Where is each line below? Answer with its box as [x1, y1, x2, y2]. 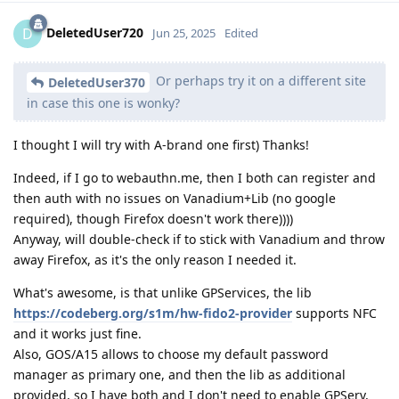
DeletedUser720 [46, 23, 143, 41]
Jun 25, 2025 [152, 24, 216, 41]
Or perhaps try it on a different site [152, 71, 366, 89]
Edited [224, 24, 258, 41]
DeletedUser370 [48, 73, 145, 91]
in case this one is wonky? [27, 94, 180, 111]
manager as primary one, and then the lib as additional [13, 365, 346, 383]
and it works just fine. [13, 324, 142, 342]
